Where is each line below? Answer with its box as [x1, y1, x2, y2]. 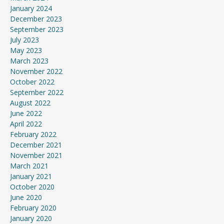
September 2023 [10, 24, 63, 34]
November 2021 [10, 150, 62, 160]
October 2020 [10, 181, 54, 191]
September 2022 [10, 87, 63, 97]
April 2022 [10, 118, 42, 128]
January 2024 [10, 3, 52, 13]
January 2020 [10, 213, 52, 223]
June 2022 [10, 108, 42, 118]
